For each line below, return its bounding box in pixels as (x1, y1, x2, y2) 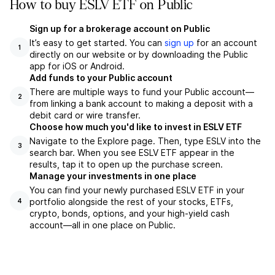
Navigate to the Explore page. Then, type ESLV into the (29, 136, 261, 146)
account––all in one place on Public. (29, 220, 176, 230)
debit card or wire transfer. (29, 110, 141, 120)
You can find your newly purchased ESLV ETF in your (29, 185, 244, 195)
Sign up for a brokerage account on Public (29, 23, 210, 34)
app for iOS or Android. (29, 61, 125, 71)
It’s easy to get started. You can (29, 37, 165, 48)
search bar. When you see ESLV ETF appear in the (29, 147, 234, 158)
